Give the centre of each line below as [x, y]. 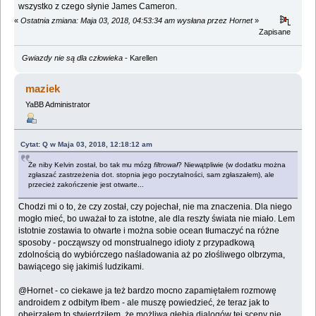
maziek [43, 89]
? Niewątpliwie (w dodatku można [232, 165]
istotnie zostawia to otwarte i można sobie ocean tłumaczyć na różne [149, 231]
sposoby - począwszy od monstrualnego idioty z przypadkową [137, 243]
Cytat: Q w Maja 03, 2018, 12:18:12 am [87, 145]
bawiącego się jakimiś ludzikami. [81, 267]
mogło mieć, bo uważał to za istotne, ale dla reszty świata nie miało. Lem [157, 219]
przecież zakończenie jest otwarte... [86, 185]
